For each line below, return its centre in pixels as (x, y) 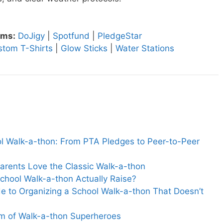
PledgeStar (120, 36)
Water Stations (145, 49)
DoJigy (31, 36)
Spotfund (71, 36)
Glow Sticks (84, 49)
